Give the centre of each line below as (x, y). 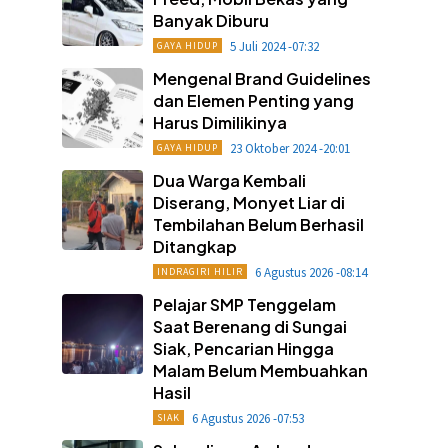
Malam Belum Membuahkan (260, 370)
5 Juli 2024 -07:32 (274, 46)
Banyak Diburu (210, 20)
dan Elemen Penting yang (253, 100)
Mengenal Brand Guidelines (261, 78)
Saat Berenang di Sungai (249, 326)
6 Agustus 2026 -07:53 (247, 418)
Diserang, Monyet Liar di (248, 202)
